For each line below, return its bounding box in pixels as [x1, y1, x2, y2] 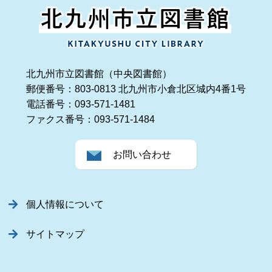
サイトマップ [26, 229, 85, 240]
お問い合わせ [113, 149, 171, 160]
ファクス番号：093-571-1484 [26, 114, 155, 125]
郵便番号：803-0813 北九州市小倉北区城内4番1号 [26, 84, 246, 95]
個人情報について [26, 199, 104, 210]
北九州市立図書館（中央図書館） [26, 69, 172, 80]
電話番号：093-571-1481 [26, 99, 135, 110]
